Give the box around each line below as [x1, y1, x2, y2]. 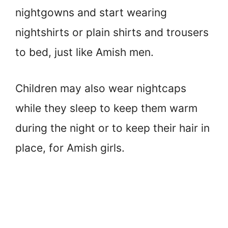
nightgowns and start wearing [15, 6, 167, 19]
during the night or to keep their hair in [15, 121, 210, 134]
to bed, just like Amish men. [15, 46, 154, 59]
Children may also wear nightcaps [15, 81, 186, 95]
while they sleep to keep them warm [15, 101, 197, 115]
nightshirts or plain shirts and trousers [15, 26, 209, 39]
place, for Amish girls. [15, 141, 125, 154]
